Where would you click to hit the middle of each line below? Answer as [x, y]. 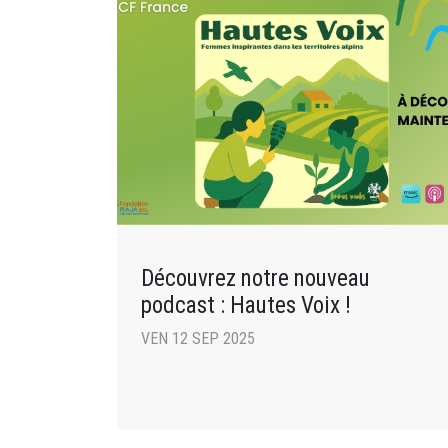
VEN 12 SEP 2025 [198, 338]
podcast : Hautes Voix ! [246, 304]
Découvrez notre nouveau [255, 277]
